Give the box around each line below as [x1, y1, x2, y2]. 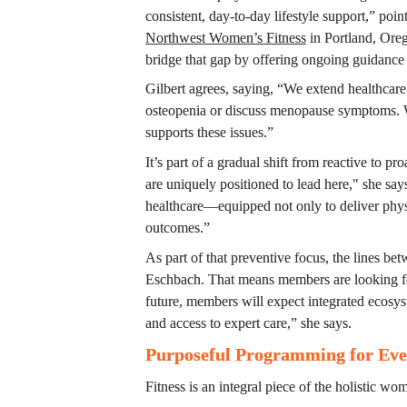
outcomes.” [145, 220, 210, 236]
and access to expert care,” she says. [145, 315, 352, 331]
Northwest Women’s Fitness [145, 29, 306, 45]
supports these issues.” [145, 124, 273, 141]
